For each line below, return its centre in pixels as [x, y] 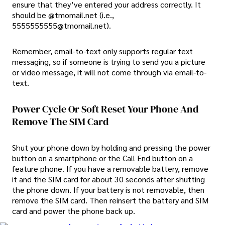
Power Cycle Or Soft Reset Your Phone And [105, 109]
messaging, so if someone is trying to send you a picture [109, 62]
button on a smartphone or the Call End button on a [102, 158]
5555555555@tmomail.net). [62, 25]
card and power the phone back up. [74, 211]
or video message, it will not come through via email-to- [109, 72]
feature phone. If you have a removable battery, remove [110, 169]
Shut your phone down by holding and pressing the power [111, 148]
